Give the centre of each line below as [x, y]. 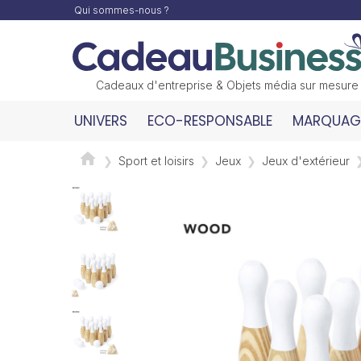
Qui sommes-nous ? [122, 10]
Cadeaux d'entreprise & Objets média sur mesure [227, 85]
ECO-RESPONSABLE [210, 121]
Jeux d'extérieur [306, 160]
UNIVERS [101, 121]
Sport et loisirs [156, 160]
